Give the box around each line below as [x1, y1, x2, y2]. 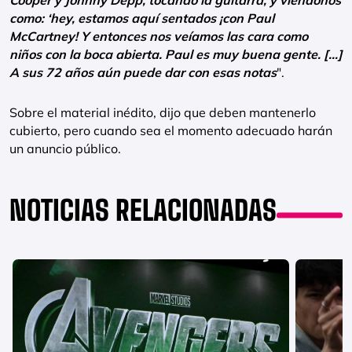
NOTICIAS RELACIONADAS [9, 194, 277, 226]
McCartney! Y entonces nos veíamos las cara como [9, 28, 308, 44]
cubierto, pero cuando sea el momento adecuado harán [9, 123, 332, 138]
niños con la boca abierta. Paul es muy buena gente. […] [9, 46, 343, 62]
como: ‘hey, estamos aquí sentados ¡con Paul [9, 10, 274, 26]
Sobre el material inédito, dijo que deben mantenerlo [9, 104, 316, 120]
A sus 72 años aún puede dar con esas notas [9, 64, 277, 80]
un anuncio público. [9, 141, 121, 156]
